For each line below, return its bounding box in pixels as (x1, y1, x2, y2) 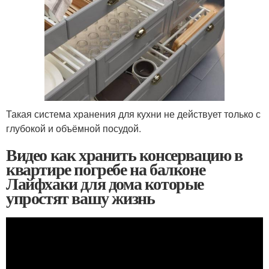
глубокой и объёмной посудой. (6, 121, 141, 136)
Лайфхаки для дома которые (6, 171, 204, 196)
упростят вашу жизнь (6, 186, 155, 211)
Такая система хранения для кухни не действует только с (6, 107, 261, 121)
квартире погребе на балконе (6, 157, 205, 182)
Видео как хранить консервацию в (6, 142, 243, 168)
